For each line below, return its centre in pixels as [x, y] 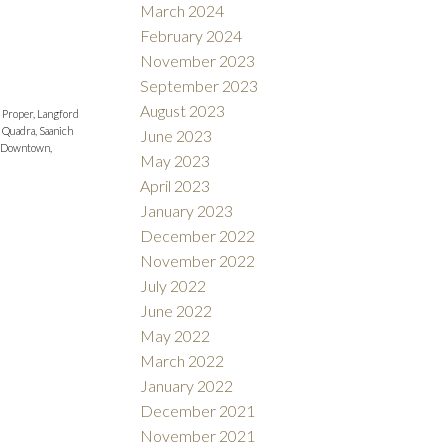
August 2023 [183, 111]
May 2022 [175, 336]
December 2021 [198, 411]
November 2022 [198, 261]
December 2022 [198, 236]
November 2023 [198, 61]
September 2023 [199, 86]
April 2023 [175, 186]
